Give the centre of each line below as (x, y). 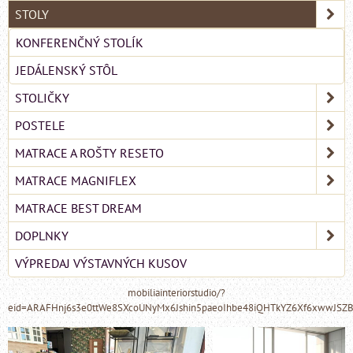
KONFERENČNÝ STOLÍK (80, 43)
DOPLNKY (42, 236)
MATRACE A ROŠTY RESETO (89, 153)
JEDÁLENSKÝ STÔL (67, 71)
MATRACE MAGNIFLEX (76, 181)
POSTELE (40, 126)
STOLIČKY (42, 98)
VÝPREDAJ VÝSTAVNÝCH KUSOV (101, 264)
